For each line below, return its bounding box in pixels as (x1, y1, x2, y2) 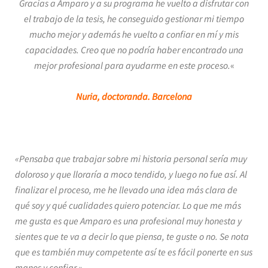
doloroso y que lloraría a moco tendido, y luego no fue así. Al (15, 168, 247, 180)
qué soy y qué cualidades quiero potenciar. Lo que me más (15, 199, 241, 211)
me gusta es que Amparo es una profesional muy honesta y (15, 215, 242, 227)
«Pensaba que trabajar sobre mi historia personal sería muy (15, 153, 247, 165)
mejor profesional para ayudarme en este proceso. (33, 59, 230, 71)
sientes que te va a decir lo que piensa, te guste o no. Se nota (15, 230, 249, 242)
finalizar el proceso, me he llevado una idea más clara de (15, 184, 237, 196)
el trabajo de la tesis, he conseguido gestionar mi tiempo (24, 13, 244, 25)
